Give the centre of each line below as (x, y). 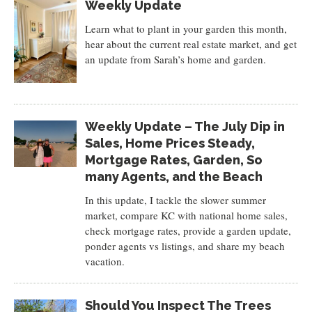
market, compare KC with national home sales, (186, 215)
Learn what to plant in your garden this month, (186, 29)
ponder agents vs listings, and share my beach (185, 246)
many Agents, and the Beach (173, 177)
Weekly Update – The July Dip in (185, 126)
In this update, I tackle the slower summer (175, 200)
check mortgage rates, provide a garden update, (188, 231)
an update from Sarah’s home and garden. (175, 59)
